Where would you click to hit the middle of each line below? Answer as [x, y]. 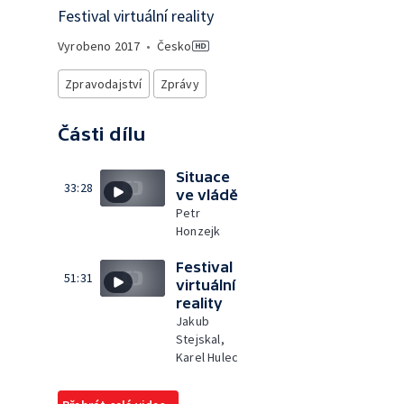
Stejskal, [200, 339]
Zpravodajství [104, 84]
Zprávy [179, 84]
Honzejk [198, 231]
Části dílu [102, 134]
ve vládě [207, 195]
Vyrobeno [86, 46]
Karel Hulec [207, 357]
